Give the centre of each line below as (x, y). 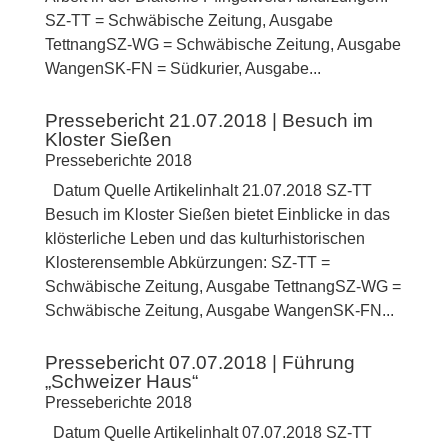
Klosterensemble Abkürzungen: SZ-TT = (187, 263)
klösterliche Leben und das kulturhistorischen (204, 239)
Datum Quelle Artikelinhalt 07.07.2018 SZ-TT (208, 433)
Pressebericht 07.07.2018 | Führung (199, 363)
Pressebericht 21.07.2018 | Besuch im (208, 121)
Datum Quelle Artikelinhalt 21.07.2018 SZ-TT (208, 191)
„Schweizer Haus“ (121, 382)
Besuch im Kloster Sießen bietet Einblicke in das (217, 215)
